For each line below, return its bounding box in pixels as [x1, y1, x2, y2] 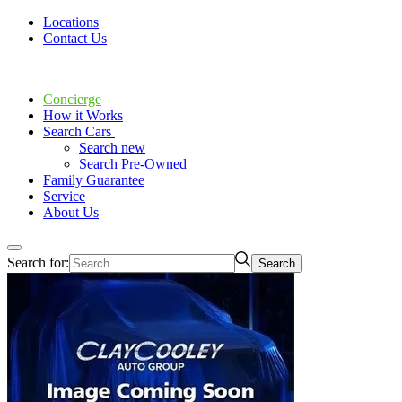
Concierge [43, 92, 101, 107]
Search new [79, 140, 145, 155]
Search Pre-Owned [79, 156, 187, 171]
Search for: [7, 255, 69, 270]
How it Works [43, 108, 123, 123]
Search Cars [43, 124, 115, 139]
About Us [43, 205, 99, 220]
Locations [43, 14, 99, 30]
